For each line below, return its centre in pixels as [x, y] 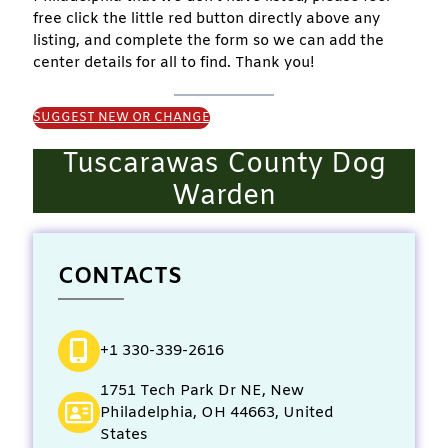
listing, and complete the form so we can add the [208, 40]
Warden [224, 196]
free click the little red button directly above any [206, 18]
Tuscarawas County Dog [224, 164]
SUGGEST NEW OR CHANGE [121, 117]
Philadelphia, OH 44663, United [216, 412]
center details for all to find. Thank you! [174, 62]
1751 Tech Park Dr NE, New [201, 390]
